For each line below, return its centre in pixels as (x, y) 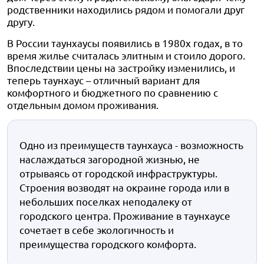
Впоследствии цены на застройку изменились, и (121, 67)
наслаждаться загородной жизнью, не (110, 159)
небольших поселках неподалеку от (106, 201)
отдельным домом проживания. (83, 105)
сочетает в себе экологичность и (97, 230)
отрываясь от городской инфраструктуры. (118, 173)
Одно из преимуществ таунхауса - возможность (131, 145)
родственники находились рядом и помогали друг (126, 9)
